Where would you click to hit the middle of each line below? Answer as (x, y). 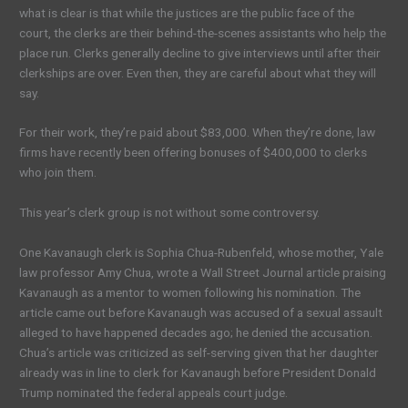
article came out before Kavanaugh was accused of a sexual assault (201, 313)
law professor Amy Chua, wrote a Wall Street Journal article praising (203, 273)
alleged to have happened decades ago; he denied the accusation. (196, 333)
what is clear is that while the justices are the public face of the (187, 12)
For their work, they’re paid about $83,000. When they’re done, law (198, 133)
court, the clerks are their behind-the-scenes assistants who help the (203, 32)
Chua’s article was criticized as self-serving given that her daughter (199, 353)
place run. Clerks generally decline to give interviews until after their (200, 52)
